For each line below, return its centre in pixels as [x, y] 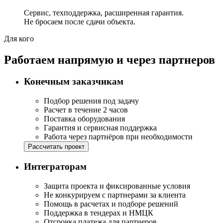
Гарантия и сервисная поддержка [100, 128]
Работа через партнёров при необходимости [118, 137]
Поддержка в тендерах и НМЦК [99, 213]
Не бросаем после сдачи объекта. [80, 21]
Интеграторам [55, 166]
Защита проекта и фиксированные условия [117, 186]
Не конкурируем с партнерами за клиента [115, 195]
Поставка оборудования [84, 119]
